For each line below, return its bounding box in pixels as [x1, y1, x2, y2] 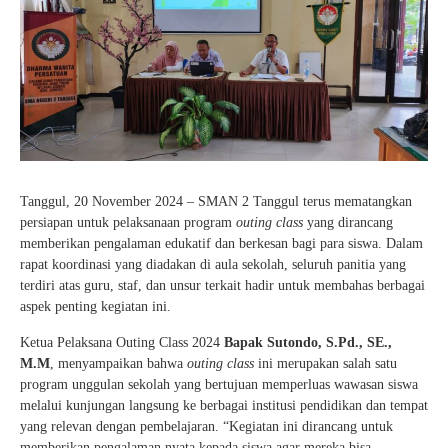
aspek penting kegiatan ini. [20, 299, 171, 315]
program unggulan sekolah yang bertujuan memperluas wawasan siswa [20, 377, 418, 393]
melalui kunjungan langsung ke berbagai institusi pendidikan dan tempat [20, 398, 428, 414]
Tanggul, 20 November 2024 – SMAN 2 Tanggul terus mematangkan [20, 194, 412, 210]
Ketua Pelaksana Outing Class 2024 [20, 335, 224, 351]
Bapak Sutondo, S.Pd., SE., [224, 335, 392, 351]
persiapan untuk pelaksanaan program [20, 215, 236, 231]
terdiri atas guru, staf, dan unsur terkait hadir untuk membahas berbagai [20, 278, 425, 294]
